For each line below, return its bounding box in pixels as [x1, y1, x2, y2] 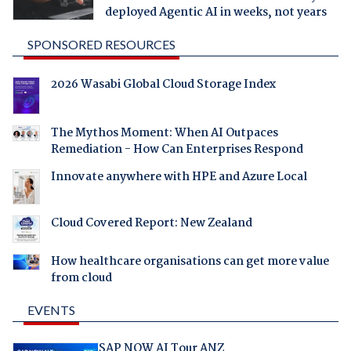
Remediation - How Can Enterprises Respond [50, 140, 303, 160]
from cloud [50, 269, 112, 288]
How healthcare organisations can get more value [50, 252, 329, 272]
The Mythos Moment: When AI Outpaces [50, 124, 278, 143]
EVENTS [27, 302, 75, 318]
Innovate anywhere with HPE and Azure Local [50, 168, 307, 187]
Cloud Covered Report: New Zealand [50, 213, 252, 233]
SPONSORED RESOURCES [27, 37, 175, 52]
